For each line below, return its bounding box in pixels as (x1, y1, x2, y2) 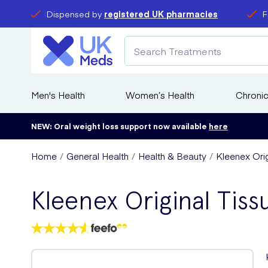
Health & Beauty (138, 150, 206, 162)
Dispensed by (47, 8, 104, 20)
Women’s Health (126, 89, 195, 101)
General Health (66, 150, 129, 162)
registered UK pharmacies (104, 8, 218, 20)
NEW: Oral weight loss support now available (31, 121, 209, 131)
